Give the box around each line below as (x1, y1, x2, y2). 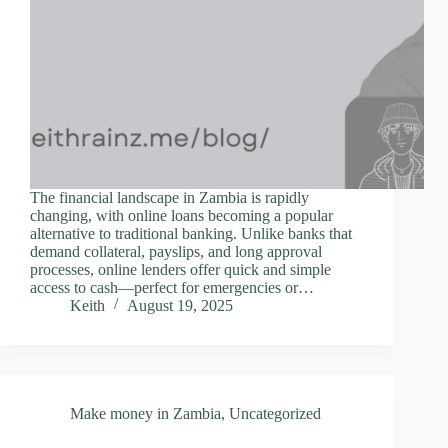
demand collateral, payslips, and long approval (30, 242, 322, 260)
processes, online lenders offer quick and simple (30, 260, 331, 278)
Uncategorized (229, 404, 321, 422)
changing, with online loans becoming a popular (30, 206, 333, 224)
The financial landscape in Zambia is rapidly (30, 188, 309, 206)
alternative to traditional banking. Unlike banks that (30, 224, 352, 242)
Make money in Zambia (70, 404, 221, 422)
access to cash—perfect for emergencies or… (30, 278, 314, 296)
